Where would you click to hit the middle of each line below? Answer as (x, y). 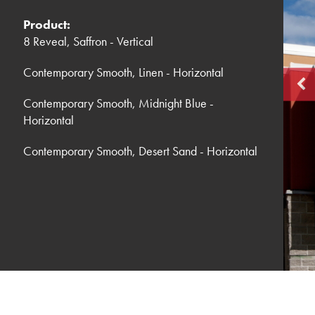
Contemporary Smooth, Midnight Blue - (119, 103)
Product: (47, 25)
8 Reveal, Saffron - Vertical (89, 41)
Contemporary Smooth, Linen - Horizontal (124, 72)
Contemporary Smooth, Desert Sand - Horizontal (141, 151)
